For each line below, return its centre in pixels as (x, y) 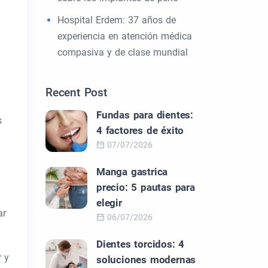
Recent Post (76, 92)
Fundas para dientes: (145, 115)
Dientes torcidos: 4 (141, 244)
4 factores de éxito (140, 130)
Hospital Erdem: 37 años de (117, 20)
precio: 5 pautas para (146, 187)
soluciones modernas (146, 260)
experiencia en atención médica (125, 36)
